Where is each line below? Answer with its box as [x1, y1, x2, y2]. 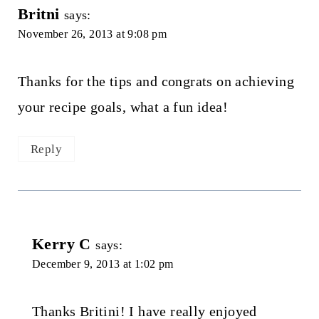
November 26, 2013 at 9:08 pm [17, 27, 167, 40]
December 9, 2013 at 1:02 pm [31, 258, 174, 271]
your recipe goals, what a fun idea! [17, 98, 228, 115]
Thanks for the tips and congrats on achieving [17, 73, 294, 89]
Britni [17, 4, 60, 23]
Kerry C [31, 235, 91, 253]
